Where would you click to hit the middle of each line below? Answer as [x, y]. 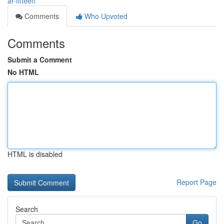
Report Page [196, 182]
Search [27, 209]
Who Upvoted [105, 16]
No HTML [23, 72]
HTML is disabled [35, 154]
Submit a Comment [40, 59]
